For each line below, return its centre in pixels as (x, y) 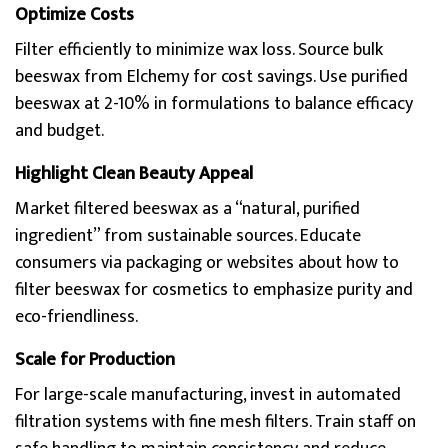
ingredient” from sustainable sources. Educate (188, 236)
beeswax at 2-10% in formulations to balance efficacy (214, 104)
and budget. (59, 131)
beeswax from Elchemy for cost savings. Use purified (211, 77)
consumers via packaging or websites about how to (207, 263)
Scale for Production (95, 360)
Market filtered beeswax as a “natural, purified (187, 209)
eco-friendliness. (76, 317)
